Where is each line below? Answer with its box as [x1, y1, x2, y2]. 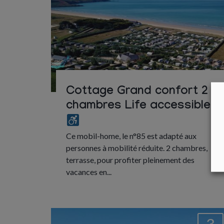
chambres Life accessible [66, 99, 210, 114]
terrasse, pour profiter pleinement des [66, 155, 194, 165]
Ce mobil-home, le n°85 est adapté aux [66, 131, 196, 141]
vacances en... [66, 167, 111, 177]
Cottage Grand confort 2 [66, 84, 208, 99]
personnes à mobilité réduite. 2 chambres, [66, 143, 207, 153]
